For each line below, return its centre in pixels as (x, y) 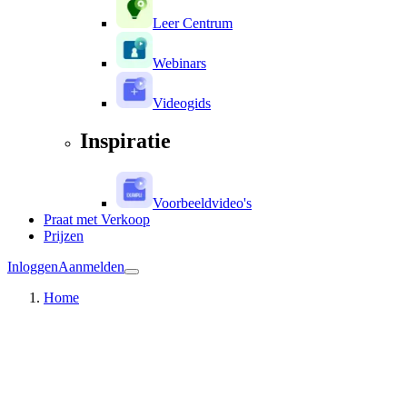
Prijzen (64, 236)
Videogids (182, 103)
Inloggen (33, 267)
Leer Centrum (193, 23)
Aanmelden (91, 267)
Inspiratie (125, 141)
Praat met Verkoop (97, 220)
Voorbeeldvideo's (202, 203)
